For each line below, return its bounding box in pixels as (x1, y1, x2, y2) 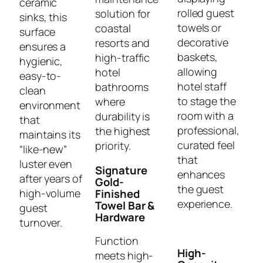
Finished (95, 186, 140, 201)
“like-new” (19, 141, 68, 156)
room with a (177, 108, 234, 123)
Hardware (95, 209, 145, 225)
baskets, (177, 49, 218, 64)
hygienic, (19, 53, 63, 68)
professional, (177, 123, 240, 137)
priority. (95, 139, 131, 153)
